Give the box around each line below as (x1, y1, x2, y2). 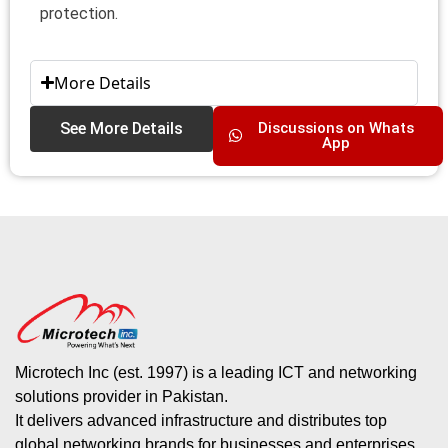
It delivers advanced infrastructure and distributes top (15, 412, 387, 430)
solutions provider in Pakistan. (15, 388, 228, 406)
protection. (40, 3, 118, 23)
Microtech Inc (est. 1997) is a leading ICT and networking (15, 364, 417, 382)
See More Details (60, 118, 183, 138)
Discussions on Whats (257, 118, 414, 137)
